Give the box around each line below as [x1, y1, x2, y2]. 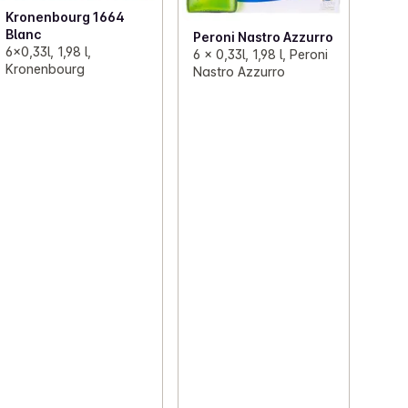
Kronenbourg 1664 [5, 8, 126, 25]
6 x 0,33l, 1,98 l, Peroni [192, 46, 328, 62]
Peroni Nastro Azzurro [192, 28, 333, 45]
